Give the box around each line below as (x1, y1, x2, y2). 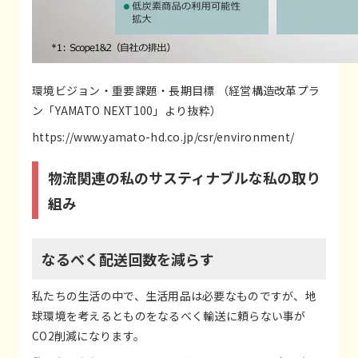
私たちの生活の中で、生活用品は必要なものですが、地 (32, 287, 316, 304)
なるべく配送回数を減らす (42, 248, 214, 269)
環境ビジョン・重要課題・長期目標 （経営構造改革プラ (32, 82, 320, 98)
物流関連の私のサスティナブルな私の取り (48, 166, 320, 188)
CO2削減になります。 (32, 327, 145, 344)
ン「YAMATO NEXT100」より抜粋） (32, 101, 222, 118)
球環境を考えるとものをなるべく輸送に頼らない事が (32, 307, 306, 324)
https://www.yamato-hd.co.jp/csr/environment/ (32, 128, 295, 145)
